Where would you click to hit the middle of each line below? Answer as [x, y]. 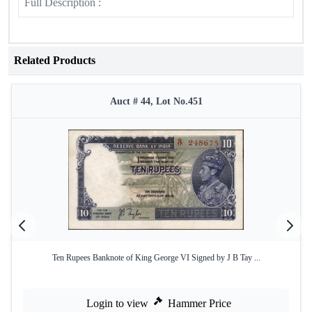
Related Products [55, 60]
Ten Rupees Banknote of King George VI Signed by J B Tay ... [156, 258]
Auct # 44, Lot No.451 [156, 101]
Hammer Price [200, 303]
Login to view [117, 303]
